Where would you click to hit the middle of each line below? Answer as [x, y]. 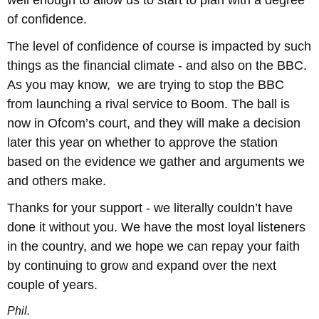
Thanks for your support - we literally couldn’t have [150, 208]
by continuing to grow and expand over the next [142, 265]
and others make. [57, 181]
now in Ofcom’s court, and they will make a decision [154, 123]
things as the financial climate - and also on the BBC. [157, 65]
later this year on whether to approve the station [142, 142]
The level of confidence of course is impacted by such [159, 46]
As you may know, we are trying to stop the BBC [146, 84]
